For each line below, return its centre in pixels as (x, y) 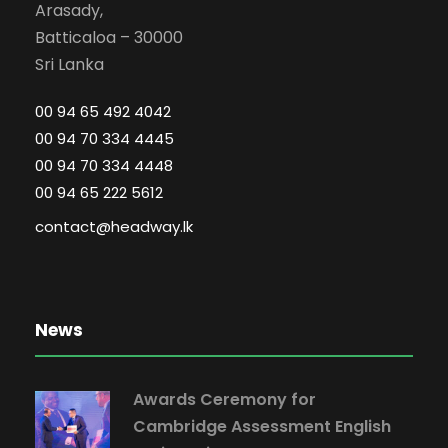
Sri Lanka (69, 64)
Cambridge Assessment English (262, 426)
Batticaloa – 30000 (109, 37)
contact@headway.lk (114, 226)
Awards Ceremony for (224, 399)
